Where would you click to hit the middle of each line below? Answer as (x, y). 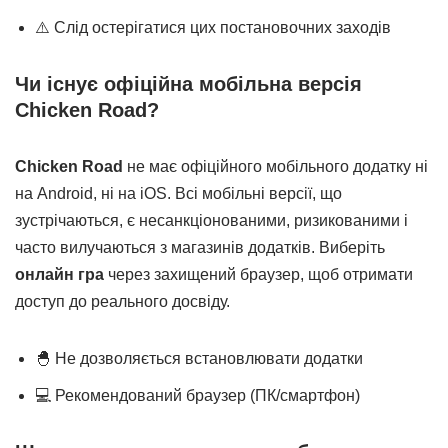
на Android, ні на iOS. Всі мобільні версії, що (178, 193)
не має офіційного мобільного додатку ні (275, 166)
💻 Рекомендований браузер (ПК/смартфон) (197, 395)
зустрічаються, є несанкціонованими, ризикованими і (211, 220)
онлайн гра (59, 274)
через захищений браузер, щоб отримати (258, 274)
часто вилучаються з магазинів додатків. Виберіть (200, 247)
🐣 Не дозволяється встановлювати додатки (199, 358)
